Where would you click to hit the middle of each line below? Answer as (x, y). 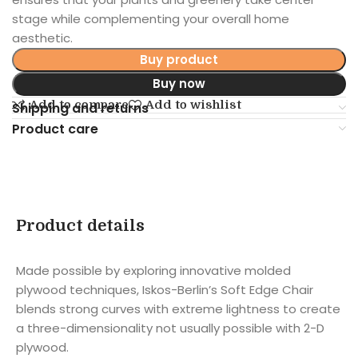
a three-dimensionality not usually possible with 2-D (170, 328)
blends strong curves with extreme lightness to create (178, 308)
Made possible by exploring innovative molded (153, 270)
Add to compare (79, 105)
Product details (80, 225)
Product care (55, 129)
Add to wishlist (193, 105)
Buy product (179, 59)
